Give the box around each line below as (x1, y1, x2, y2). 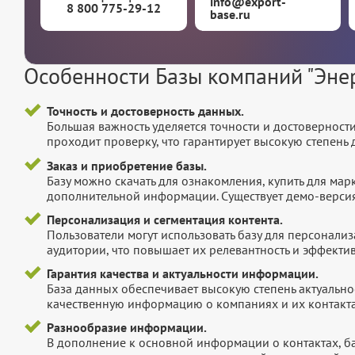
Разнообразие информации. (46, 319, 207, 336)
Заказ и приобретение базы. (46, 157, 207, 174)
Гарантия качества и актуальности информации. (46, 265, 319, 282)
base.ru (210, 6, 251, 23)
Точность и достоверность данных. (46, 103, 244, 120)
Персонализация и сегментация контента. (46, 211, 283, 227)
